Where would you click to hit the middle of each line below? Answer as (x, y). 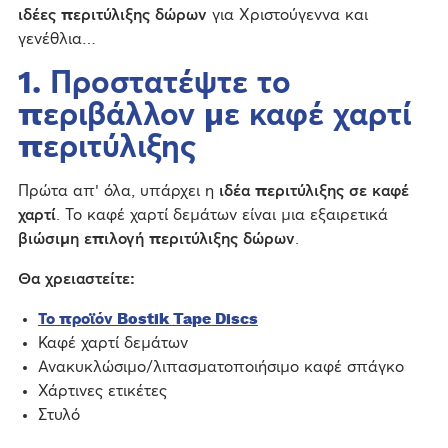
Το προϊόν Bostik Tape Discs (147, 318)
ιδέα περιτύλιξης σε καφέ (313, 190)
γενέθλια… (56, 38)
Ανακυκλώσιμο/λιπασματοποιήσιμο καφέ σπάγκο (220, 366)
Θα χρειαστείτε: (76, 278)
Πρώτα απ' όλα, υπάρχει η (118, 190)
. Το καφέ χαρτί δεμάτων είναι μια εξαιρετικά (221, 214)
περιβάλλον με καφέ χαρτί (214, 114)
